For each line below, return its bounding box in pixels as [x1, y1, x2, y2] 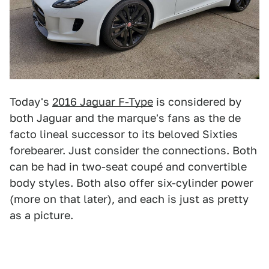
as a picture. [10, 209, 73, 222]
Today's [10, 95, 52, 109]
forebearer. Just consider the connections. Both [10, 144, 257, 157]
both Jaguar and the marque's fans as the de [10, 112, 241, 125]
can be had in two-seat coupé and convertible [10, 160, 247, 174]
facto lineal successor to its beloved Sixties [10, 128, 238, 141]
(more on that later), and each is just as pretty [10, 193, 249, 206]
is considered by [153, 95, 241, 109]
